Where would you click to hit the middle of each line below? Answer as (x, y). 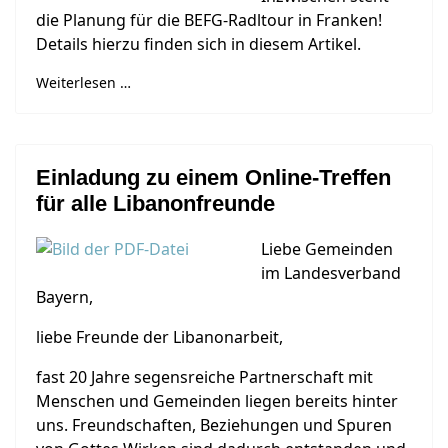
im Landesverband (331, 273)
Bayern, (64, 297)
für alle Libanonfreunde (155, 203)
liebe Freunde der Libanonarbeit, (159, 337)
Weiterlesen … (83, 82)
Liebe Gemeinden (327, 249)
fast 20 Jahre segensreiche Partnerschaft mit (204, 377)
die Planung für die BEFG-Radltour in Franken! (209, 20)
